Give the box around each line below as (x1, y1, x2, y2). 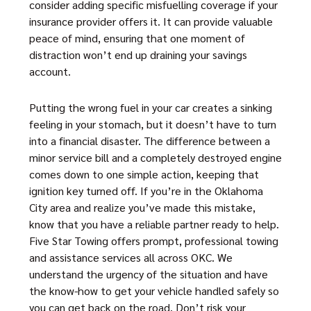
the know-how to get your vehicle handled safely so (29, 283, 279, 298)
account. (29, 64, 71, 78)
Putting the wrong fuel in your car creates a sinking (29, 100, 272, 115)
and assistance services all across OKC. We (29, 250, 233, 264)
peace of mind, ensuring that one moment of (29, 31, 245, 45)
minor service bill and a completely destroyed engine (29, 150, 282, 165)
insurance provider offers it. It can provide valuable (29, 14, 273, 28)
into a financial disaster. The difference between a (29, 133, 270, 148)
